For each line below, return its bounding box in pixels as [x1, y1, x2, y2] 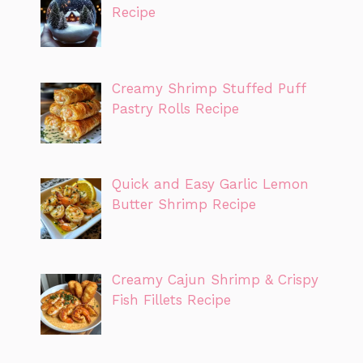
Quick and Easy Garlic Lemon [111, 175, 309, 192]
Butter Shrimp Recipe [111, 195, 256, 212]
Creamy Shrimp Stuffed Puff [111, 79, 305, 96]
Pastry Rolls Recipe [111, 100, 239, 117]
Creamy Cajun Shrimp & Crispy [111, 271, 318, 288]
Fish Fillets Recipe [111, 292, 231, 309]
